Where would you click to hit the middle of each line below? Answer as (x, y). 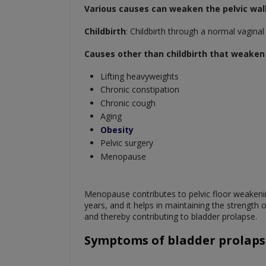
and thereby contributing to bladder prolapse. (171, 216)
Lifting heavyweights (139, 76)
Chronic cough (128, 103)
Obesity (117, 129)
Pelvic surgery (126, 143)
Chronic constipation (140, 90)
